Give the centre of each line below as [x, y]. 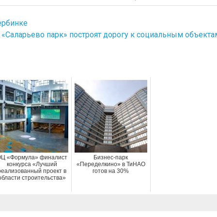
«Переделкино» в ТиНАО [111, 164]
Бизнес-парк [111, 158]
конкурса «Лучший [32, 164]
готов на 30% [111, 171]
